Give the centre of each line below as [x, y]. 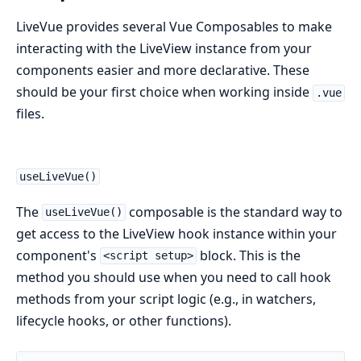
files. [30, 114]
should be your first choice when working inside [164, 92]
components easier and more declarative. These [163, 71]
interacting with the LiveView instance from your [164, 49]
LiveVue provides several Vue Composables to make [174, 27]
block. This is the [248, 255]
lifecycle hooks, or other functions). [124, 320]
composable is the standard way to [234, 212]
